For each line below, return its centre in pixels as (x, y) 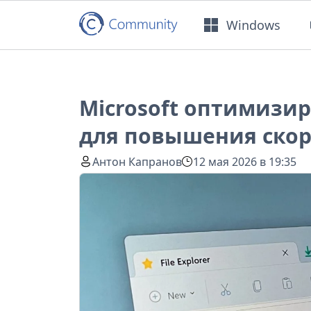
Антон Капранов (137, 161)
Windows (254, 25)
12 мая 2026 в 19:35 (245, 161)
